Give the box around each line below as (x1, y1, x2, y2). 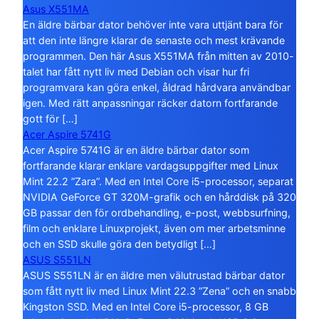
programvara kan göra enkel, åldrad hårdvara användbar (23, 81, 291, 94)
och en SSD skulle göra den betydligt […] (23, 238, 216, 251)
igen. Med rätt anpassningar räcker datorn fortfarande (23, 97, 278, 110)
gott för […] (23, 113, 78, 125)
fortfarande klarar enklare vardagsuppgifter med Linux (23, 159, 278, 172)
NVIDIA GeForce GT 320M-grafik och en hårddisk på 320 (23, 191, 296, 204)
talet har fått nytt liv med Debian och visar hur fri (23, 66, 249, 78)
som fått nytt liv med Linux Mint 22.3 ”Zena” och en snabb (23, 285, 296, 298)
